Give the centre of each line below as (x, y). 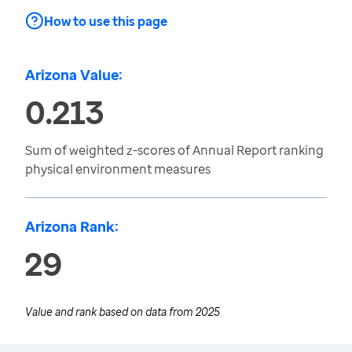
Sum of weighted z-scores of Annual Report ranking (174, 150)
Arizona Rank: (72, 226)
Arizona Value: (74, 75)
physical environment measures (118, 169)
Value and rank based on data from (110, 312)
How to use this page (106, 21)
